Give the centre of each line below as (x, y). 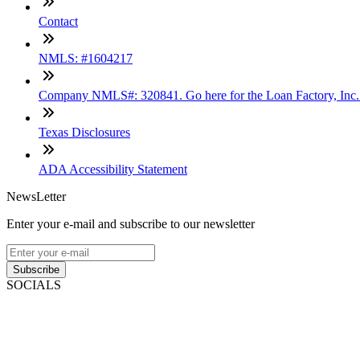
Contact (58, 22)
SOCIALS (34, 285)
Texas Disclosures (84, 133)
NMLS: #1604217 (86, 59)
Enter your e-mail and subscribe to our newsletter (131, 224)
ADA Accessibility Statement (113, 170)
